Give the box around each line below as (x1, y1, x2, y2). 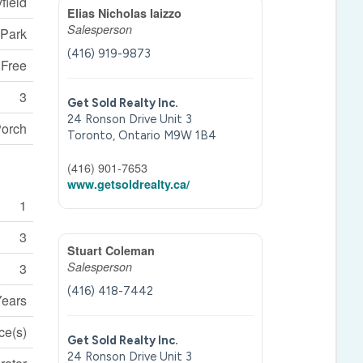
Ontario (118, 128, 161, 143)
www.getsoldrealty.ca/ (67, 176, 190, 193)
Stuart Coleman (67, 242, 156, 259)
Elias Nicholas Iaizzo (67, 5, 182, 22)
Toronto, (67, 128, 119, 143)
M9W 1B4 (164, 128, 217, 143)
